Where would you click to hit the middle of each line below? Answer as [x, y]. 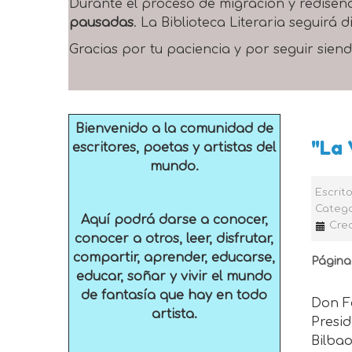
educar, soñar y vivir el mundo [174, 277]
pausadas [101, 23]
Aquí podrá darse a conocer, [174, 220]
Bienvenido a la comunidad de [174, 129]
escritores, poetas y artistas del [174, 148]
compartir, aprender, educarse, [174, 258]
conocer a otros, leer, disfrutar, [174, 239]
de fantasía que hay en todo [174, 295]
